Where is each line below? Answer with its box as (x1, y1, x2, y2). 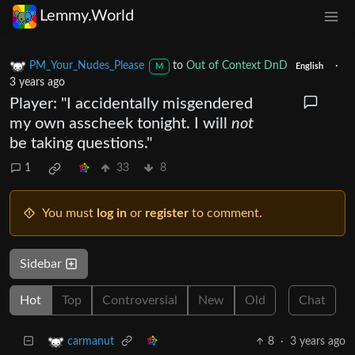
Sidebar (20, 257, 65, 270)
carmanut (67, 336, 114, 347)
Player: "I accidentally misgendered (10, 95, 253, 112)
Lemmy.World (40, 8, 134, 25)
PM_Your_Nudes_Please (29, 59, 144, 71)
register (145, 206, 189, 219)
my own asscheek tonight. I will (10, 115, 231, 132)
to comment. (189, 206, 262, 219)
